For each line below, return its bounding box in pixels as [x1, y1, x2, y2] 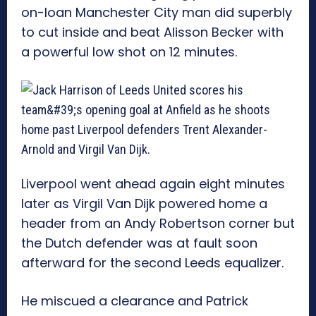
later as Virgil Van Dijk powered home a [21, 195, 267, 213]
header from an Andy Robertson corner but [21, 214, 295, 233]
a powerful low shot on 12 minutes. [21, 43, 237, 61]
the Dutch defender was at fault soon [21, 234, 257, 253]
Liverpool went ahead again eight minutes [21, 175, 285, 193]
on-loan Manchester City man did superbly [21, 4, 292, 22]
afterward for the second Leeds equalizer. [21, 254, 284, 272]
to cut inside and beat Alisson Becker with [21, 23, 284, 42]
